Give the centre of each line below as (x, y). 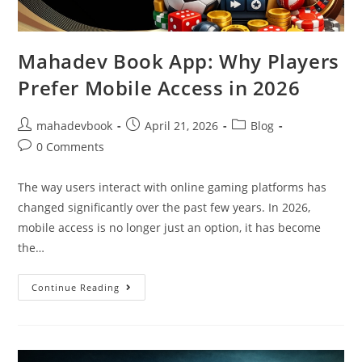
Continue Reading (76, 288)
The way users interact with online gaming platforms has (173, 187)
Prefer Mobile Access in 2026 (159, 88)
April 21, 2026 (182, 126)
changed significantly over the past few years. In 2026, (164, 208)
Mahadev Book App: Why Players (179, 61)
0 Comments (71, 147)
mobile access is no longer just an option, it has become (170, 228)
